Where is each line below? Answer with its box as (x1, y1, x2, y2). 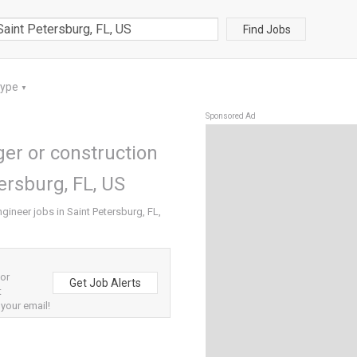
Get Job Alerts (69, 277, 141, 289)
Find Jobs (243, 22, 291, 36)
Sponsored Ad (206, 112, 256, 120)
